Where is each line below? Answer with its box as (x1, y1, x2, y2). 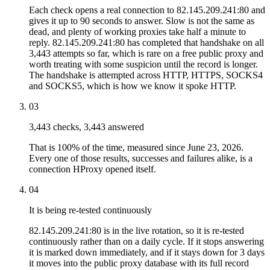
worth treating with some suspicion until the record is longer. (29, 58, 258, 69)
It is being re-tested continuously (29, 204, 152, 215)
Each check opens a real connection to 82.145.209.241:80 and (29, 4, 265, 15)
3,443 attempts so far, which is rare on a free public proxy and (29, 48, 263, 58)
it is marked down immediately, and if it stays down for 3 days (29, 246, 265, 257)
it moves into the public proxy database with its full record (29, 257, 249, 268)
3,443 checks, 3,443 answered (29, 121, 144, 132)
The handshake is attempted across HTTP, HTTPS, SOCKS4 (29, 69, 263, 80)
